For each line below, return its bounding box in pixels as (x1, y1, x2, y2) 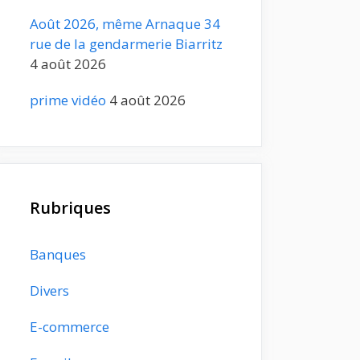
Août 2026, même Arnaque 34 (30, 14, 220, 33)
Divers (30, 280, 69, 300)
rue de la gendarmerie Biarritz (30, 34, 223, 53)
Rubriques (30, 196, 111, 219)
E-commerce (30, 317, 109, 336)
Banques (30, 244, 86, 264)
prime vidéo (30, 90, 106, 109)
